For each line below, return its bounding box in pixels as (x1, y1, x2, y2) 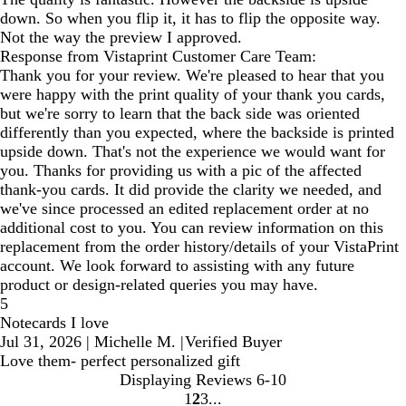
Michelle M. (94, 332, 176, 351)
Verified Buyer (185, 332, 282, 351)
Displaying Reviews (120, 370, 252, 389)
